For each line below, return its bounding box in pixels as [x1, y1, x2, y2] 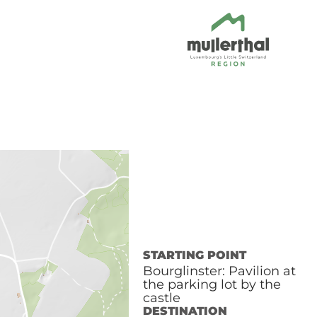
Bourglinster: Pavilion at [142, 263, 296, 279]
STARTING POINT [142, 248, 246, 262]
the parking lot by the [142, 277, 281, 292]
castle [142, 290, 180, 306]
